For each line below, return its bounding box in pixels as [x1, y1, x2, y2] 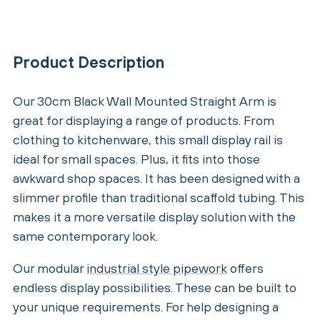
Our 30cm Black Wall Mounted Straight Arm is [13, 94, 276, 109]
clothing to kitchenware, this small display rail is [13, 132, 283, 147]
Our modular [13, 261, 86, 276]
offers [227, 261, 264, 276]
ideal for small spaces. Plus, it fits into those [13, 151, 260, 166]
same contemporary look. [13, 229, 158, 244]
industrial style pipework [86, 261, 227, 276]
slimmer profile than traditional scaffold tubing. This [13, 190, 304, 205]
